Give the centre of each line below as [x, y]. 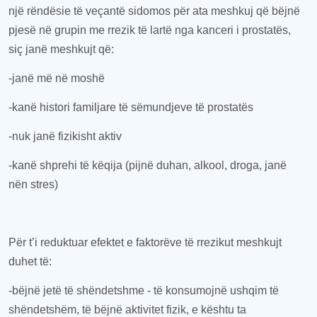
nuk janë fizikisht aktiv [67, 136]
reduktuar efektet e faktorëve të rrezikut [137, 242]
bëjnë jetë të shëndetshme [78, 290]
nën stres [31, 184]
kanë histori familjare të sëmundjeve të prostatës [133, 107]
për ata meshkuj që [221, 11]
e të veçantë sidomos [117, 11]
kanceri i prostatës [241, 30]
